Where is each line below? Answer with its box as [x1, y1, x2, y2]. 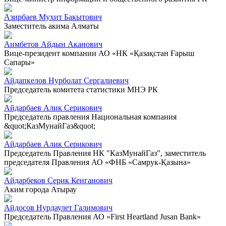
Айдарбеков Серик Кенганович [4, 176, 112, 185]
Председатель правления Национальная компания [4, 112, 177, 121]
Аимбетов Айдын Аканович [4, 39, 102, 48]
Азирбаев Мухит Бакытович [4, 12, 102, 21]
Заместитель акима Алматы [4, 21, 99, 30]
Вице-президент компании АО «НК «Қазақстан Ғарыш [4, 48, 194, 58]
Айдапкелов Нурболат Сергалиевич [4, 76, 129, 85]
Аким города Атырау [4, 185, 77, 194]
